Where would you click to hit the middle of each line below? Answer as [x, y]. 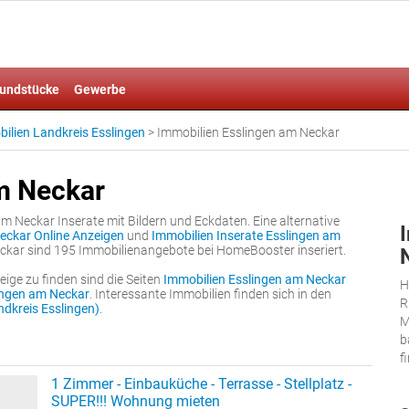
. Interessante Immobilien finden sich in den [210, 294]
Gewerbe [100, 89]
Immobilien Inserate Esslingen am [246, 236]
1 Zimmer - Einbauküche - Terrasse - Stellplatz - [201, 384]
